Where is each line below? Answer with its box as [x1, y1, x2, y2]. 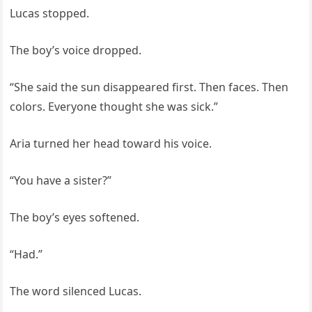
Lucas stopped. [10, 6, 90, 22]
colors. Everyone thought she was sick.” [10, 99, 219, 115]
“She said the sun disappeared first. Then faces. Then [10, 79, 289, 95]
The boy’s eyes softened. [10, 210, 140, 226]
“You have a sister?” [10, 173, 112, 189]
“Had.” [10, 247, 43, 263]
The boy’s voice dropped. [10, 42, 142, 58]
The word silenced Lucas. [10, 283, 142, 299]
